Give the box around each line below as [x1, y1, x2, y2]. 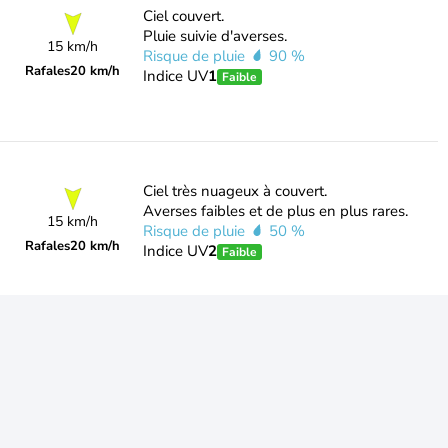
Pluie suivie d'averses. [142, 26, 287, 46]
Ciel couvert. [142, 6, 224, 26]
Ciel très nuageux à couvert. [142, 181, 327, 201]
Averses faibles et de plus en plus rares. [142, 201, 408, 221]
